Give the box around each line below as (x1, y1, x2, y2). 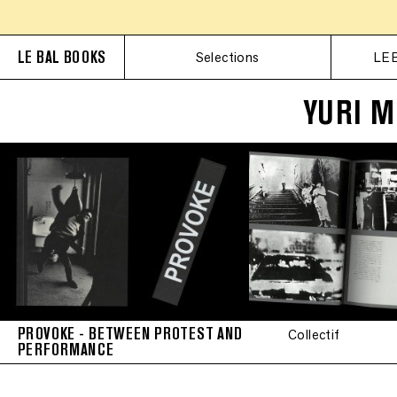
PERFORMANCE (18, 339, 114, 360)
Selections (195, 49, 260, 66)
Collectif (288, 326, 340, 343)
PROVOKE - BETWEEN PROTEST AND (18, 323, 243, 344)
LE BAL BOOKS (18, 47, 106, 67)
